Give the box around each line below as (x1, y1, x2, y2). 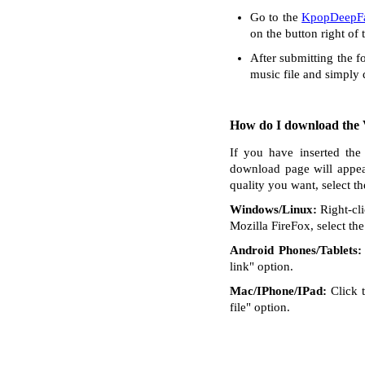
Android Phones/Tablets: (230, 244, 362, 257)
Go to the (250, 11, 302, 24)
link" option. (230, 260, 293, 273)
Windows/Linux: (230, 203, 317, 216)
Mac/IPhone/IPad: (230, 284, 327, 297)
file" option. (230, 301, 290, 314)
